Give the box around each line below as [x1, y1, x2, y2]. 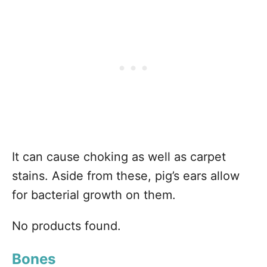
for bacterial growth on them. [12, 188, 176, 202]
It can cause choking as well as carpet [12, 150, 226, 164]
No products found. [12, 219, 121, 233]
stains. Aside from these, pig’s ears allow [12, 169, 240, 183]
